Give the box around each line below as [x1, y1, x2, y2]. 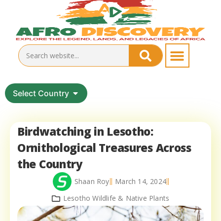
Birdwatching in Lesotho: [17, 124, 153, 140]
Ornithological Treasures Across [17, 140, 191, 156]
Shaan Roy [74, 177, 110, 186]
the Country [17, 156, 83, 172]
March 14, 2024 [115, 177, 167, 186]
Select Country [13, 88, 69, 99]
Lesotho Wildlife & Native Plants [63, 193, 170, 203]
